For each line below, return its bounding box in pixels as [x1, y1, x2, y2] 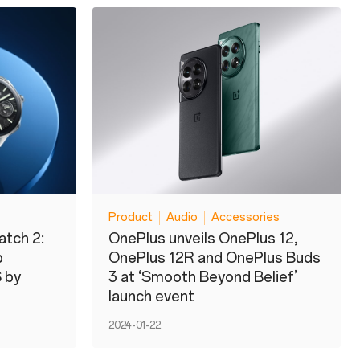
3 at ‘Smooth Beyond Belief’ [108, 268, 297, 286]
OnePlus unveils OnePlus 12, [108, 229, 297, 247]
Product [108, 211, 153, 225]
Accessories [211, 211, 280, 225]
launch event [108, 287, 194, 305]
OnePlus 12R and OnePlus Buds [108, 248, 321, 267]
